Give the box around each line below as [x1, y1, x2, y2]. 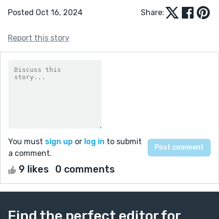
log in [84, 136, 105, 146]
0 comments [55, 163, 115, 175]
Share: [141, 7, 164, 17]
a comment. [8, 148, 52, 158]
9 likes [16, 163, 51, 175]
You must [8, 136, 45, 146]
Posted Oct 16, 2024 [8, 7, 83, 17]
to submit [105, 136, 142, 146]
